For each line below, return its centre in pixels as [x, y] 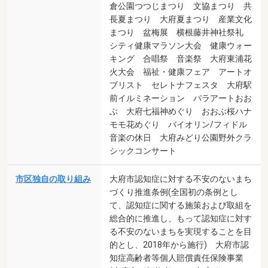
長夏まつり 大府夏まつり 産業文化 [181, 19]
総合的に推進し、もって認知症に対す [181, 218]
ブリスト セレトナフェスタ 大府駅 [181, 85]
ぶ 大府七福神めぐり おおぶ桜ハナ [181, 111]
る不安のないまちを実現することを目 [181, 231]
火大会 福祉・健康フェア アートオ [181, 71]
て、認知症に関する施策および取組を [181, 205]
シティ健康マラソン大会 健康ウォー [181, 45]
